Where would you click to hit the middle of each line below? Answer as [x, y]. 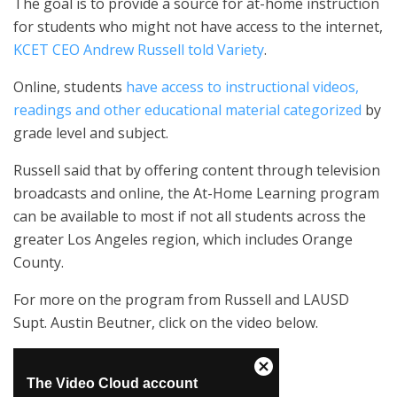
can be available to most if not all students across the [190, 216]
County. [39, 262]
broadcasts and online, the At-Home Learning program [196, 193]
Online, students [70, 87]
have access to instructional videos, [242, 87]
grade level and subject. [91, 133]
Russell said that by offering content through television [197, 170]
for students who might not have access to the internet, [198, 27]
